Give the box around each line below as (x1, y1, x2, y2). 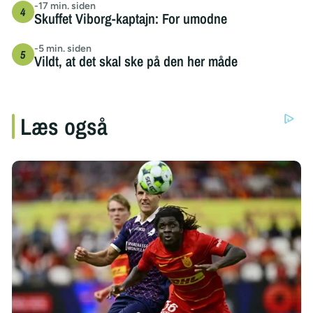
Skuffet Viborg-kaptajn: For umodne (34, 8, 227, 28)
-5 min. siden (34, 42, 92, 54)
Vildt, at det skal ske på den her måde (34, 51, 238, 71)
